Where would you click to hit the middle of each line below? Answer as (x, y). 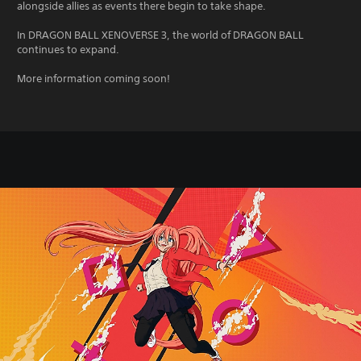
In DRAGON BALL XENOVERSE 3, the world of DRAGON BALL (160, 35)
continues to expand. (68, 49)
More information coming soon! (93, 78)
